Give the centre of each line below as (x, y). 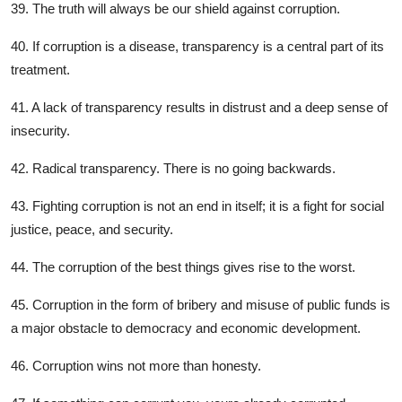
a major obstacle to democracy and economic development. (186, 328)
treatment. (40, 70)
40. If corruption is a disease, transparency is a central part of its (197, 47)
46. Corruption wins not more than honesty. (136, 366)
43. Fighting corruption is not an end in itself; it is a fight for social (197, 206)
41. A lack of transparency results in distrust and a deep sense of (199, 108)
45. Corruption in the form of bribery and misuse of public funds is (201, 305)
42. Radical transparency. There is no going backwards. (173, 169)
